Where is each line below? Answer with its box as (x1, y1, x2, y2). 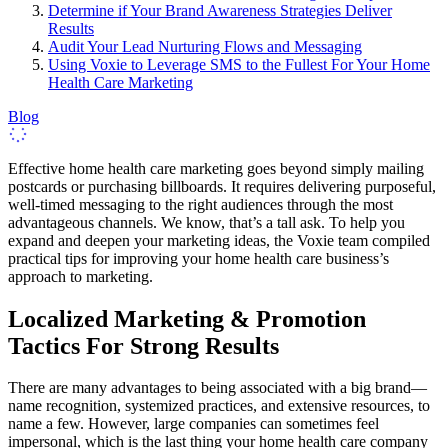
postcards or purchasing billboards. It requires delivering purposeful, (8, 177, 436, 195)
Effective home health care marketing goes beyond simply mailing (8, 159, 424, 177)
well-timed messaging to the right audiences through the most (8, 195, 393, 213)
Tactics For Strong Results (8, 332, 279, 359)
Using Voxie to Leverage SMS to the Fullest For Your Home (48, 55, 430, 73)
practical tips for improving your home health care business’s (8, 249, 389, 267)
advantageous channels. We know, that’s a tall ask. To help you (8, 213, 405, 231)
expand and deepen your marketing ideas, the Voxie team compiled (8, 231, 430, 249)
